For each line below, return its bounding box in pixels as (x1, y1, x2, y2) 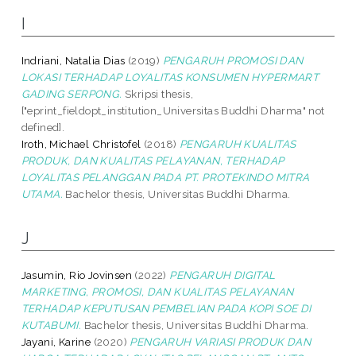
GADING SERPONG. (21, 87, 122, 100)
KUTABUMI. (21, 318, 82, 331)
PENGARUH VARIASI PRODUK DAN (130, 335, 311, 348)
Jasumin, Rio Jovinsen (21, 268, 133, 281)
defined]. (21, 120, 65, 133)
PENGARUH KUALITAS (179, 137, 296, 150)
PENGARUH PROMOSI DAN (162, 53, 304, 67)
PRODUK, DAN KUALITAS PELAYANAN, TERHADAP (21, 153, 284, 167)
